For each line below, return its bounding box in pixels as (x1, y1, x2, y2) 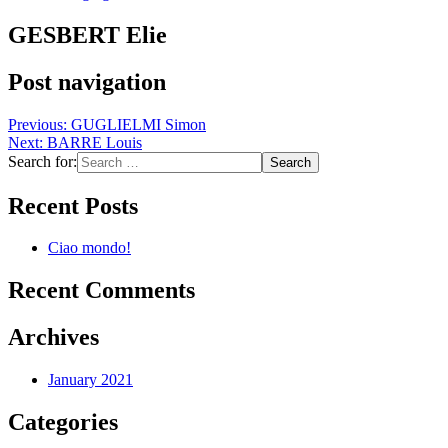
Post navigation (8, 68, 166, 95)
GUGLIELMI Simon (71, 115, 206, 133)
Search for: (8, 152, 77, 170)
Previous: (8, 115, 67, 133)
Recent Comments (8, 277, 195, 304)
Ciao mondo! (48, 239, 131, 257)
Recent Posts (8, 192, 138, 219)
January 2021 (48, 371, 133, 389)
